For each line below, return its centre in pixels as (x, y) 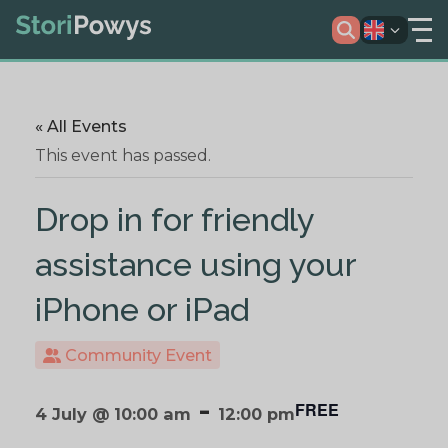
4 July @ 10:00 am (113, 414)
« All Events (81, 127)
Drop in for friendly (174, 219)
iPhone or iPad (142, 309)
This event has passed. (123, 155)
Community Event (137, 354)
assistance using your (195, 264)
